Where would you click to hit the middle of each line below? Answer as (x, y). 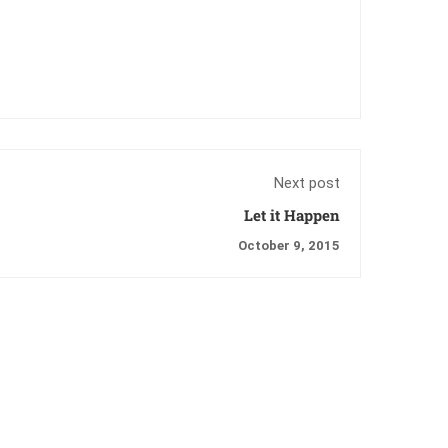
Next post (307, 182)
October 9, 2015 (289, 245)
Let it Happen (292, 214)
